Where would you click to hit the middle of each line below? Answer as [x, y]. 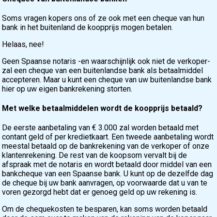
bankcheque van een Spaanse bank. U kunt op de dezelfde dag [108, 174]
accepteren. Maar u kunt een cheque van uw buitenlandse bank [107, 79]
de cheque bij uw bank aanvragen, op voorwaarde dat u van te [105, 183]
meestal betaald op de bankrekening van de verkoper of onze [106, 146]
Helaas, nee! [23, 44]
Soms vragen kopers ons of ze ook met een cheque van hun [103, 18]
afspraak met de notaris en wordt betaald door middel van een [107, 165]
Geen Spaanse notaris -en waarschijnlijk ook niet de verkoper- [106, 61]
